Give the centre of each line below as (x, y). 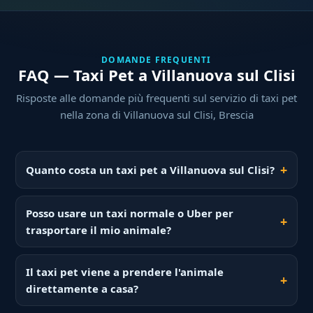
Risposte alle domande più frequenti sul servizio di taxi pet (156, 98)
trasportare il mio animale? (99, 230)
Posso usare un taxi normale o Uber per (130, 213)
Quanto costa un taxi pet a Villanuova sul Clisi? (151, 170)
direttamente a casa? (82, 289)
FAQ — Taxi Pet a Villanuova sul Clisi (156, 75)
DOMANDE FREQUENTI (156, 60)
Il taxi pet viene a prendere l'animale (125, 272)
